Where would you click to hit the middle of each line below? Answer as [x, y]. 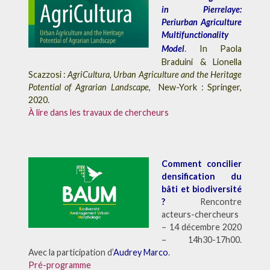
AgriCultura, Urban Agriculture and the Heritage [155, 74]
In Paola [221, 48]
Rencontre [221, 201]
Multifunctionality [195, 34]
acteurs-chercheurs [200, 214]
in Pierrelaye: [202, 9]
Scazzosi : [48, 74]
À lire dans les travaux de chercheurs [98, 112]
